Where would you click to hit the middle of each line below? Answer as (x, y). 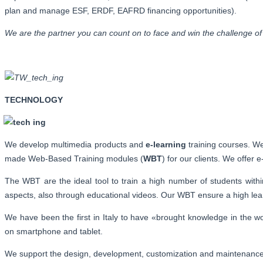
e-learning (166, 144)
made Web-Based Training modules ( (74, 158)
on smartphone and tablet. (55, 231)
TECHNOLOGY (34, 100)
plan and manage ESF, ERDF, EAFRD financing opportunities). (121, 10)
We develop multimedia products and (75, 144)
